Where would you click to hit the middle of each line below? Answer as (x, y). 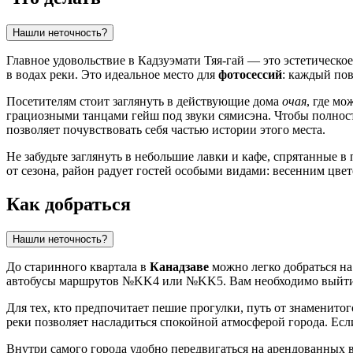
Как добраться (69, 204)
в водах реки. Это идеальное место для (112, 74)
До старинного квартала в (78, 266)
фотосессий (250, 74)
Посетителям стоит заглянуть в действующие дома (144, 101)
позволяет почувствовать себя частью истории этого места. (166, 129)
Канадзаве (179, 266)
